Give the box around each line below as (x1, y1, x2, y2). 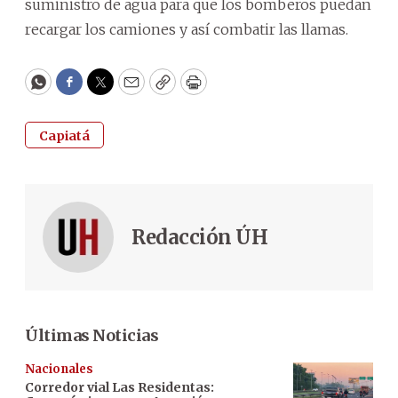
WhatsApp (36, 79, 121, 100)
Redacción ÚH (131, 225, 267, 251)
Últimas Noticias (25, 325, 158, 346)
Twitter (99, 79, 159, 100)
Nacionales (25, 362, 93, 378)
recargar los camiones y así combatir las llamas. (25, 20, 348, 39)
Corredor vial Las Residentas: (25, 379, 214, 396)
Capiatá (39, 128, 90, 145)
